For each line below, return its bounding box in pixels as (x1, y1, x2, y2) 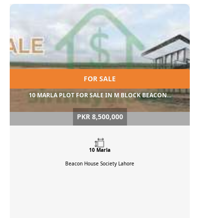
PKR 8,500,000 (76, 112, 123, 122)
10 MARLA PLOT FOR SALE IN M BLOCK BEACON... (28, 91, 171, 100)
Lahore (118, 160, 134, 167)
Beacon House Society (65, 160, 118, 167)
